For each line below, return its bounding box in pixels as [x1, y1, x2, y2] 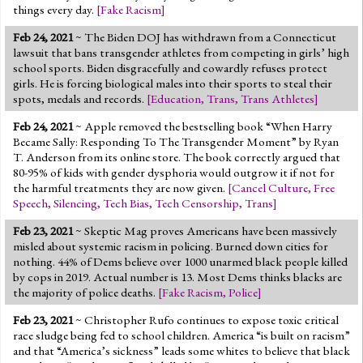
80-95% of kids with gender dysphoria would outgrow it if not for [13, 164, 335, 181]
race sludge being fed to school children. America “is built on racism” [13, 327, 350, 344]
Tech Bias [103, 194, 149, 211]
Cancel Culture [232, 179, 308, 196]
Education [151, 90, 201, 107]
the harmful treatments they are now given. [13, 179, 228, 196]
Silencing [53, 194, 97, 211]
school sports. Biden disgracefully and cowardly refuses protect [13, 59, 327, 76]
